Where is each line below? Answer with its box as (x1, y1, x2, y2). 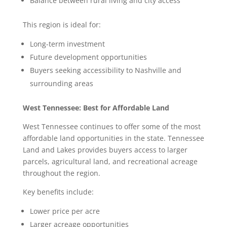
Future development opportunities (29, 52, 149, 62)
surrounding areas (29, 79, 95, 89)
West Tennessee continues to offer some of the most (22, 122, 201, 132)
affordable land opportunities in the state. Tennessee (22, 133, 204, 143)
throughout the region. (22, 168, 102, 178)
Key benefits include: (22, 187, 96, 197)
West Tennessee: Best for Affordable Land (22, 103, 169, 113)
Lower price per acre (29, 206, 102, 216)
